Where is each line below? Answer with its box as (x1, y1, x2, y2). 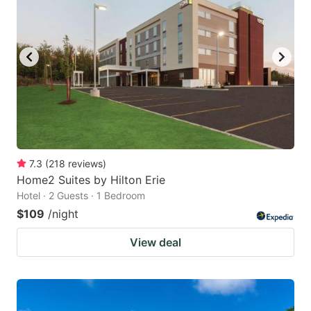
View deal (130, 235, 181, 250)
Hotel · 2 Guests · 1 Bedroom (17, 190, 145, 202)
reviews (68, 158, 103, 170)
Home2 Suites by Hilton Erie (17, 173, 165, 187)
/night (48, 207, 78, 221)
